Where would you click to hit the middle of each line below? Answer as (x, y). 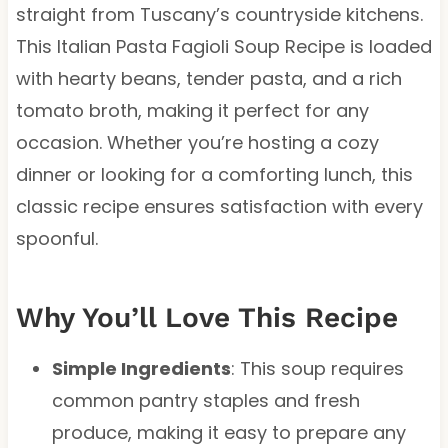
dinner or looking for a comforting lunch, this (214, 174)
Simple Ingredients (141, 368)
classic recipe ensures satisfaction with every (219, 206)
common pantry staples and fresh (205, 400)
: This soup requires (317, 368)
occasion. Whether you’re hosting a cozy (197, 142)
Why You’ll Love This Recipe (206, 317)
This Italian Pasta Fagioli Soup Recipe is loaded (223, 46)
